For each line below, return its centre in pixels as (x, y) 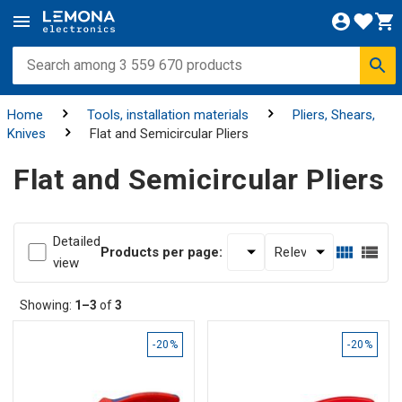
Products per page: (162, 252)
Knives (26, 134)
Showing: (47, 305)
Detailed (77, 241)
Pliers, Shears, (333, 115)
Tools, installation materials (167, 115)
